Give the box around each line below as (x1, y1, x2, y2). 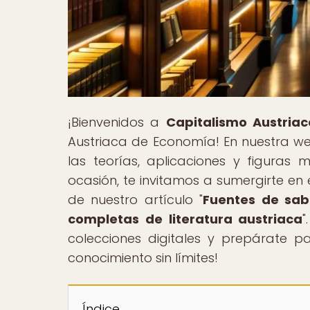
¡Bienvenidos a (68, 113, 166, 131)
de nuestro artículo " (68, 190, 203, 208)
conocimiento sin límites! (68, 248, 218, 266)
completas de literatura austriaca (68, 210, 303, 228)
